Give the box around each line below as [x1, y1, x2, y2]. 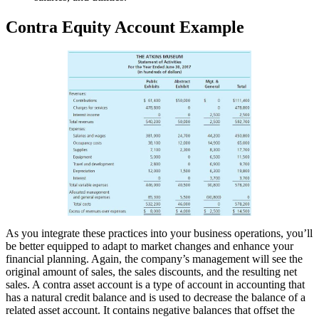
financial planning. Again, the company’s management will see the [6, 253, 303, 266]
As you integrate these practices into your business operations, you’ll [6, 227, 313, 240]
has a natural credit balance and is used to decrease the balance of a [6, 291, 305, 304]
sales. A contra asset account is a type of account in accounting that [6, 278, 305, 291]
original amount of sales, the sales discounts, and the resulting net [6, 266, 297, 278]
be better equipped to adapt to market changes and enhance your [6, 240, 293, 253]
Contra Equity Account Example [6, 17, 244, 36]
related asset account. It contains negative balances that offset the [6, 304, 295, 317]
